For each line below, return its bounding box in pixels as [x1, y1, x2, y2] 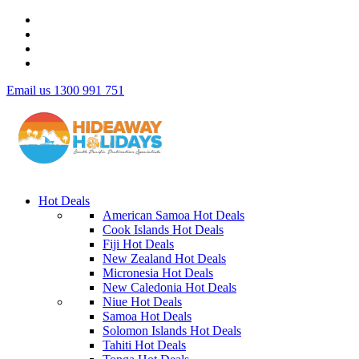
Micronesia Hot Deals [103, 266, 213, 280]
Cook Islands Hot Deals [103, 223, 224, 236]
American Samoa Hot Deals [103, 208, 244, 222]
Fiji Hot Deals [103, 237, 174, 251]
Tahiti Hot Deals [103, 338, 186, 352]
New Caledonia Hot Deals [103, 280, 236, 294]
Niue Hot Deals [103, 295, 182, 309]
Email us [6, 83, 50, 97]
